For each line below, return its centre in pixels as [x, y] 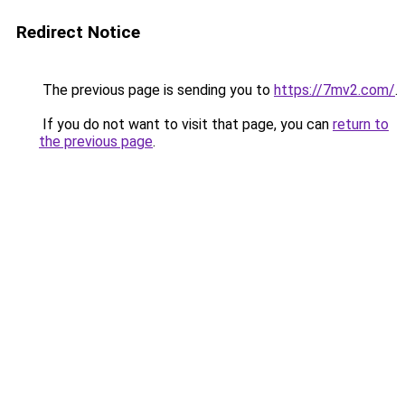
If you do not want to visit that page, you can [186, 124]
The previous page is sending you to [156, 90]
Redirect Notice [78, 32]
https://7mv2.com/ [334, 90]
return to [361, 124]
